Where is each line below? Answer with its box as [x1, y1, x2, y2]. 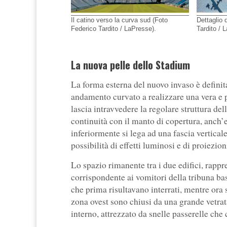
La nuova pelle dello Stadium [71, 57, 190, 72]
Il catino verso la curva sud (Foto [71, 16, 168, 24]
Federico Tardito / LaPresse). [71, 25, 156, 33]
